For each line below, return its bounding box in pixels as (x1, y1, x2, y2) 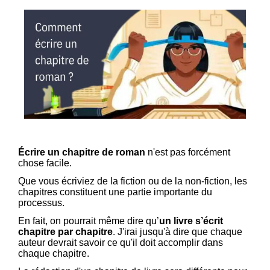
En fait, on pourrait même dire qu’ (18, 216, 159, 227)
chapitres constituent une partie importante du (18, 187, 212, 198)
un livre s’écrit (159, 216, 223, 227)
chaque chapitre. (18, 248, 89, 259)
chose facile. (18, 158, 74, 169)
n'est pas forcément (145, 147, 230, 158)
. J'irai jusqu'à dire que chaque (113, 227, 242, 237)
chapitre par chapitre (18, 227, 113, 237)
